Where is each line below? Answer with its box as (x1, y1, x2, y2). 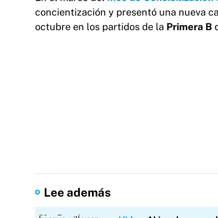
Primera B (166, 21, 215, 33)
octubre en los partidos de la (35, 21, 166, 33)
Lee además (44, 185, 111, 199)
